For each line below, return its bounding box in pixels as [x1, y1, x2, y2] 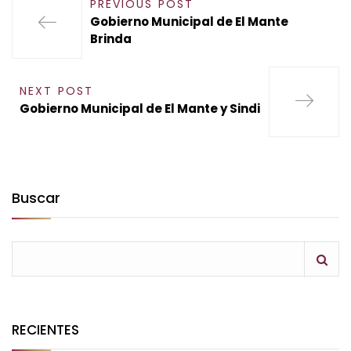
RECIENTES [12, 320, 79, 340]
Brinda [90, 31, 132, 48]
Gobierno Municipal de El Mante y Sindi [20, 100, 260, 118]
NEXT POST [20, 83, 93, 100]
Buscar [12, 188, 60, 208]
